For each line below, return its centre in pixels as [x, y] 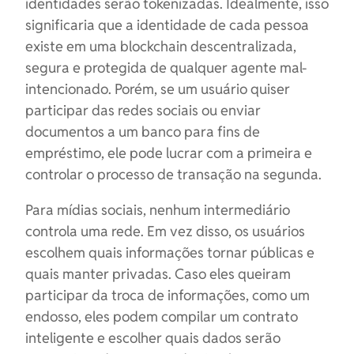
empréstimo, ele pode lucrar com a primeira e [169, 153]
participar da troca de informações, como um [168, 295]
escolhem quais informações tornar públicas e [170, 252]
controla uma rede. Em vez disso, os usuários [165, 231]
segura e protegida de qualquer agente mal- [166, 68]
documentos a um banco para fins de [143, 132]
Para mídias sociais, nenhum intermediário [158, 210]
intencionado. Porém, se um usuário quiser [158, 89]
